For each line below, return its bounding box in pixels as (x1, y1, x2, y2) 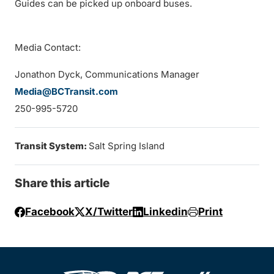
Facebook (25, 206, 75, 218)
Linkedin (143, 206, 188, 218)
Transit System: (15, 140, 89, 152)
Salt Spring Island (89, 140, 165, 152)
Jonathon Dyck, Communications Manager (15, 68, 199, 80)
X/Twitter (85, 206, 133, 218)
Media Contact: (15, 42, 81, 53)
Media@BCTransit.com (15, 86, 118, 97)
